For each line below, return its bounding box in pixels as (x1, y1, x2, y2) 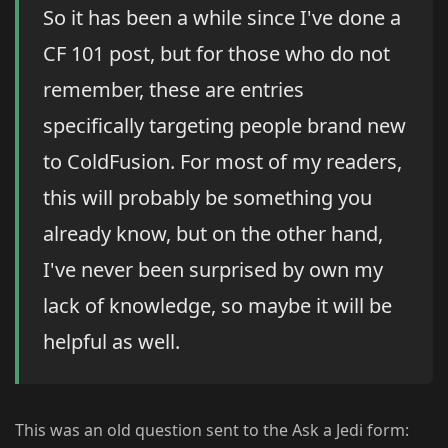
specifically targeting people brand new (43, 112, 406, 140)
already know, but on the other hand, (43, 220, 383, 248)
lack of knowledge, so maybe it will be (43, 292, 392, 320)
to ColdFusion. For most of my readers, (43, 148, 402, 176)
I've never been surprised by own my (43, 256, 383, 284)
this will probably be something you (43, 184, 372, 212)
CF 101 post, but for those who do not (43, 40, 390, 68)
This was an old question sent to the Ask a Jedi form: (15, 419, 409, 442)
